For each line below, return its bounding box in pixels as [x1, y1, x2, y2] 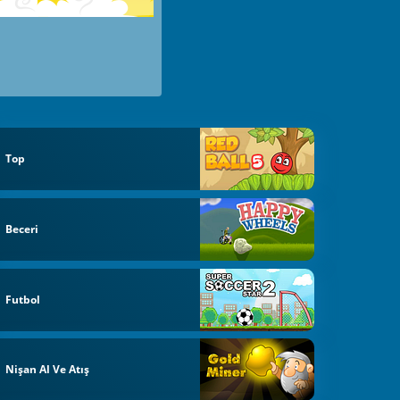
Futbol [5, 291, 41, 307]
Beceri [5, 221, 39, 237]
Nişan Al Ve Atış [5, 362, 90, 378]
